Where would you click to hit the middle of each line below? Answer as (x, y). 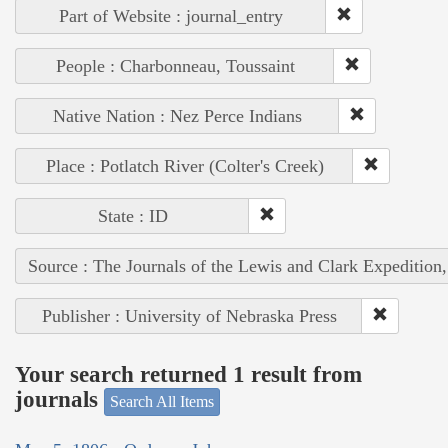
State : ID (132, 215)
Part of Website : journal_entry (171, 15)
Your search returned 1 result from (188, 375)
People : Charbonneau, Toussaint (175, 65)
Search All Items (162, 401)
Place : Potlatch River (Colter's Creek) (184, 165)
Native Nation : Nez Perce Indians (177, 115)
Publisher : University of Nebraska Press (189, 315)
